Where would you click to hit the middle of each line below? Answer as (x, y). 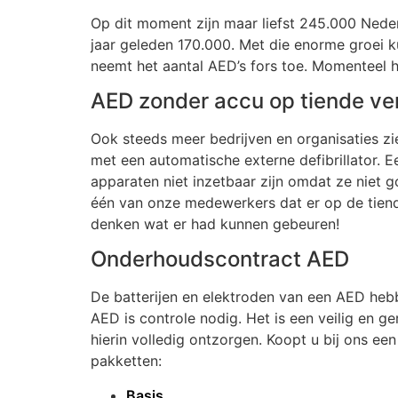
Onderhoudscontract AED (220, 259)
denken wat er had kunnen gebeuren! (215, 223)
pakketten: (126, 361)
